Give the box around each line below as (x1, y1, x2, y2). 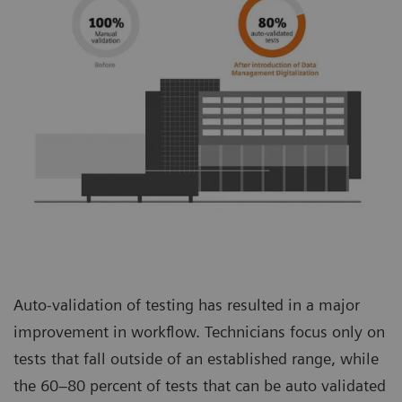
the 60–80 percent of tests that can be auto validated (13, 376, 386, 396)
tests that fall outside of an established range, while (13, 349, 379, 369)
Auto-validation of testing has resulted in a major (13, 295, 360, 315)
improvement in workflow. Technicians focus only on (13, 322, 385, 342)
